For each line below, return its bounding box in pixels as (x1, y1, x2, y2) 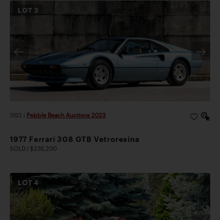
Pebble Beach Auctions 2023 (27, 111, 106, 119)
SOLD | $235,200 (10, 145, 57, 152)
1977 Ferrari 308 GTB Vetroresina (10, 135, 139, 144)
